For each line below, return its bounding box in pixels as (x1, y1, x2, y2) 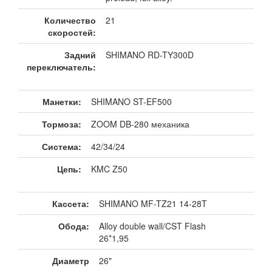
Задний (64, 49, 96, 61)
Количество (44, 14, 96, 27)
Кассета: (52, 197, 89, 210)
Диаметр (52, 254, 89, 267)
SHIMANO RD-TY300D (106, 49, 194, 61)
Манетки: (42, 95, 81, 108)
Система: (42, 140, 81, 153)
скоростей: (48, 26, 96, 39)
